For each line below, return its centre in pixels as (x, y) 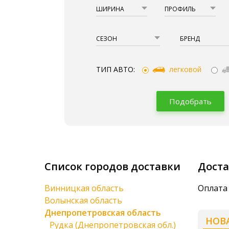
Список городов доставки (112, 166)
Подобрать (190, 101)
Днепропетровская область (103, 213)
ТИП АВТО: (115, 69)
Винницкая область (84, 188)
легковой (185, 69)
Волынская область (83, 200)
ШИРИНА (110, 9)
